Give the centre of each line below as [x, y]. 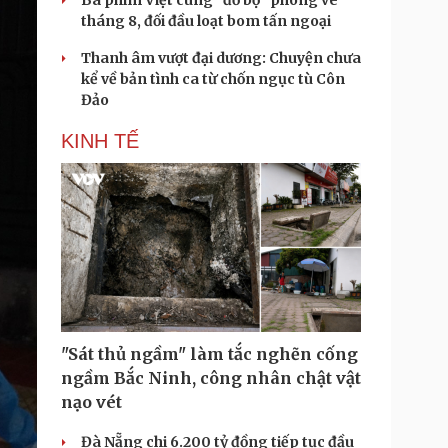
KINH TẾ [100, 141]
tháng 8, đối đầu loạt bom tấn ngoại [206, 21]
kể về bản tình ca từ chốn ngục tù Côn [213, 79]
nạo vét [91, 402]
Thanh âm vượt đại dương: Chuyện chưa [221, 58]
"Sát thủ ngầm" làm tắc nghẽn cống [209, 354]
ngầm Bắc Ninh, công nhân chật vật [211, 378]
